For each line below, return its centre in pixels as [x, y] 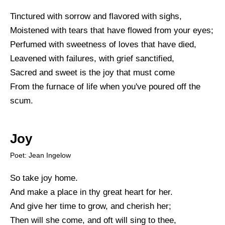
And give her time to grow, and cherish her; [91, 206]
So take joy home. [44, 178]
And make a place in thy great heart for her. [91, 192]
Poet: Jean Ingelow [40, 155]
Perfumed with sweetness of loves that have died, [103, 44]
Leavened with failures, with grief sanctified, [92, 58]
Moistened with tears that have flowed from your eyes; [112, 30]
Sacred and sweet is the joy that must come [92, 72]
